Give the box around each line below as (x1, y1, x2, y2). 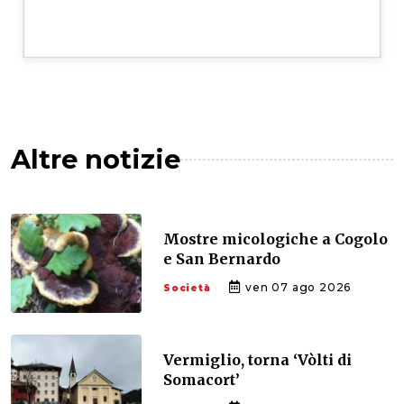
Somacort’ (163, 371, 240, 390)
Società (163, 282, 211, 295)
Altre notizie (11, 143, 180, 176)
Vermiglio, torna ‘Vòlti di (163, 351, 352, 370)
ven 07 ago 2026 (242, 280, 352, 295)
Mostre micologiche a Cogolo (163, 230, 388, 249)
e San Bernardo (163, 250, 280, 269)
